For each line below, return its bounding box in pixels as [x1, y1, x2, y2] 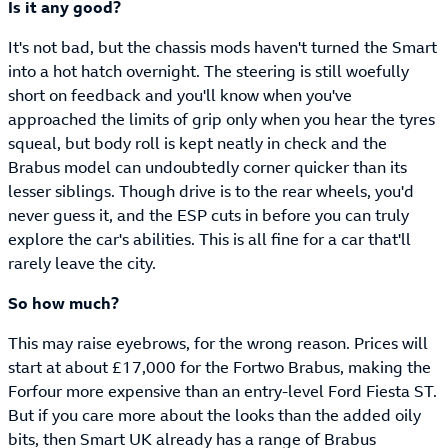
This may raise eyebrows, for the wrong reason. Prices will [8, 332, 428, 355]
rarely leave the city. [8, 252, 156, 275]
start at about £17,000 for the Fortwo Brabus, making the [8, 356, 431, 379]
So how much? [8, 292, 119, 315]
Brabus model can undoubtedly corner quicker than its [8, 156, 407, 179]
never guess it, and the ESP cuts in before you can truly [8, 204, 409, 227]
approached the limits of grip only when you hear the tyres [8, 108, 435, 131]
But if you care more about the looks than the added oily [8, 404, 421, 427]
